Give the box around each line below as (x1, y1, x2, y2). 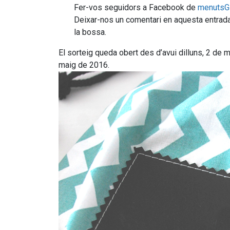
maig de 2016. (59, 60, 109, 70)
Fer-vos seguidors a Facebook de (74, 3, 198, 12)
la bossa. (74, 27, 106, 37)
